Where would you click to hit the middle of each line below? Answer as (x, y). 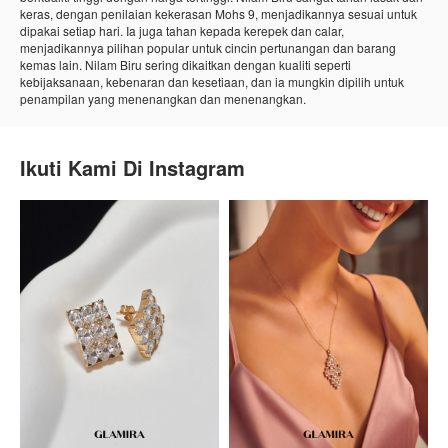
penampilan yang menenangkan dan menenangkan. (163, 99)
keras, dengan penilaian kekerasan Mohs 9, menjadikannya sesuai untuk (218, 14)
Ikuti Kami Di (84, 168)
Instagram (197, 168)
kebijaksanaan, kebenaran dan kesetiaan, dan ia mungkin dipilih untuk (212, 82)
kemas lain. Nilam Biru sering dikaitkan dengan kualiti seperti (185, 65)
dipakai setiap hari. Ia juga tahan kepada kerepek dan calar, (182, 31)
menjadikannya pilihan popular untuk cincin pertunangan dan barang (208, 48)
